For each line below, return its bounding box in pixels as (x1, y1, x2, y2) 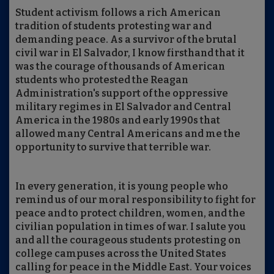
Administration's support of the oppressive (15, 87, 228, 99)
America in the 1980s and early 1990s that (15, 114, 220, 126)
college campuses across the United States (15, 247, 226, 259)
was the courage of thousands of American (15, 60, 225, 72)
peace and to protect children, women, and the (15, 207, 245, 219)
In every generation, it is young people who (15, 180, 228, 192)
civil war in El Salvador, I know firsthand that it (15, 46, 245, 59)
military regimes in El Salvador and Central (15, 100, 231, 113)
